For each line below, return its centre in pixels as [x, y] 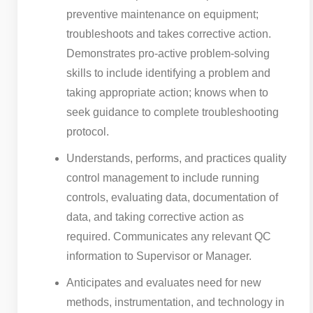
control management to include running [163, 177]
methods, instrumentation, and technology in [175, 302]
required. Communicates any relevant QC [169, 236]
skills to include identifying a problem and [168, 73]
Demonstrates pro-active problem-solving [168, 53]
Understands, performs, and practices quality [176, 158]
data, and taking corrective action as [155, 217]
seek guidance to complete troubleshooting [173, 112]
